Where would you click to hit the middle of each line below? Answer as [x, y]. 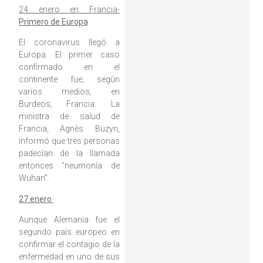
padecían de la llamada [69, 154]
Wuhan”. [34, 178]
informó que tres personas [69, 141]
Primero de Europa [53, 21]
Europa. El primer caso [69, 55]
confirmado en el [69, 67]
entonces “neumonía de [69, 166]
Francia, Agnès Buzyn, [69, 129]
